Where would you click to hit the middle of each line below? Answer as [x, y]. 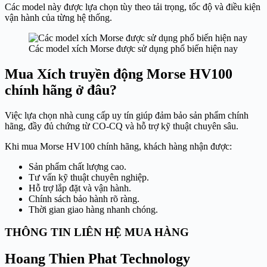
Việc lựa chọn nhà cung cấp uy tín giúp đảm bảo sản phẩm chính [127, 115]
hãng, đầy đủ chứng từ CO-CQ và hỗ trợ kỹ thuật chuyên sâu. [122, 126]
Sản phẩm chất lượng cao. [77, 166]
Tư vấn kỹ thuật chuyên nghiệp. [89, 177]
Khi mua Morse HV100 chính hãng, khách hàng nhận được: [118, 146]
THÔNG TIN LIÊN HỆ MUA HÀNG [97, 232]
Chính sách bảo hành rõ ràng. [84, 198]
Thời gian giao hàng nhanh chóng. [93, 209]
